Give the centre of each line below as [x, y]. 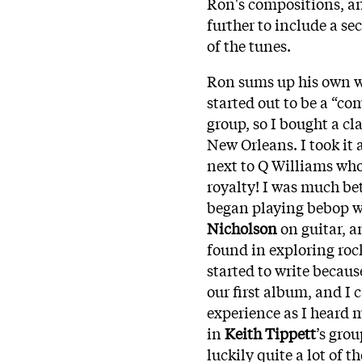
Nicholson [242, 227]
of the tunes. [249, 45]
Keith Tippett [269, 333]
